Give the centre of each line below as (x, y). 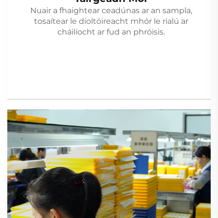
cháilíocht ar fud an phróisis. (111, 32)
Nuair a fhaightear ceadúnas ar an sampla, (111, 10)
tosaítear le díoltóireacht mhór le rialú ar (111, 21)
